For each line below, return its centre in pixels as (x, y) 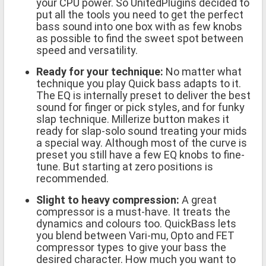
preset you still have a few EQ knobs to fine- (140, 154)
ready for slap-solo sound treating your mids (142, 131)
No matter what (202, 71)
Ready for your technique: (100, 71)
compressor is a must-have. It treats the (133, 211)
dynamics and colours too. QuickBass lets (136, 223)
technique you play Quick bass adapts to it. (139, 83)
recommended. (72, 178)
